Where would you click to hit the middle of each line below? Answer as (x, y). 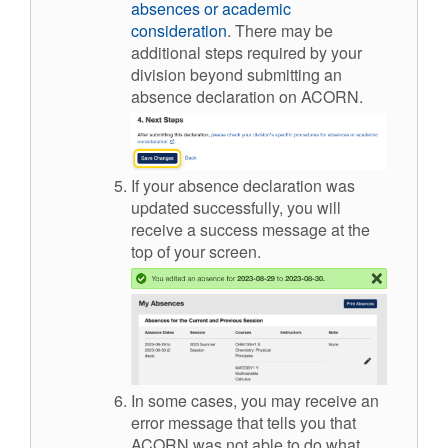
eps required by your (289, 52)
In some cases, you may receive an (255, 400)
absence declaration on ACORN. (247, 96)
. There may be (280, 30)
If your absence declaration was (243, 186)
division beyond (189, 74)
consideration (179, 30)
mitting (296, 74)
